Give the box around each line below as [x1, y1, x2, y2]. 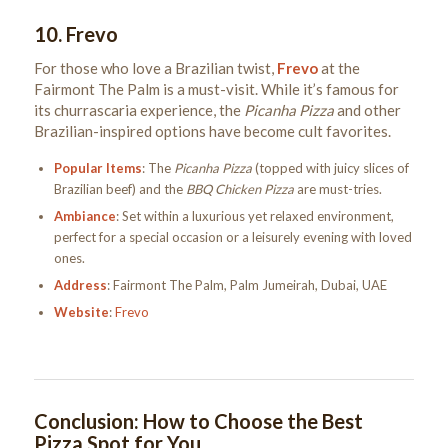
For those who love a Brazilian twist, [33, 58, 277, 77]
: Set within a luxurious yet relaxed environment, [115, 207, 394, 224]
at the [317, 58, 360, 77]
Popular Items [53, 159, 142, 176]
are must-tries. [293, 180, 382, 197]
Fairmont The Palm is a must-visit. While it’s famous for [33, 79, 399, 98]
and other [333, 100, 401, 119]
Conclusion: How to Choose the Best [33, 409, 363, 434]
